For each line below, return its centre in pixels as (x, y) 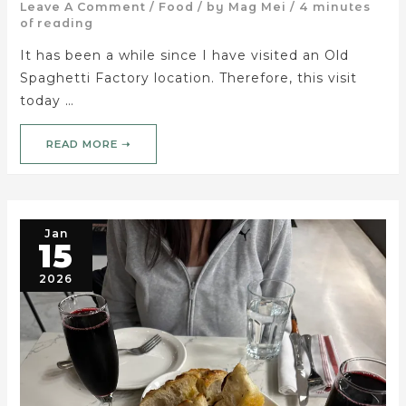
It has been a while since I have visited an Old (184, 55)
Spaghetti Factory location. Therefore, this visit (188, 77)
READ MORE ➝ (88, 145)
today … (47, 100)
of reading (56, 23)
